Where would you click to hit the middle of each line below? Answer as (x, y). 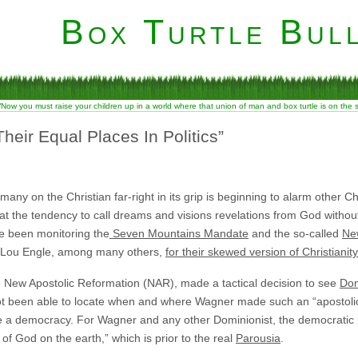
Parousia (258, 338)
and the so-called (295, 233)
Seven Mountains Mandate (179, 233)
